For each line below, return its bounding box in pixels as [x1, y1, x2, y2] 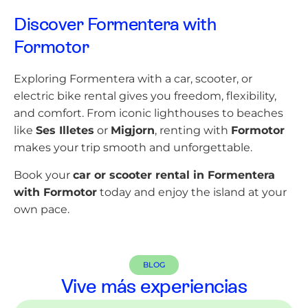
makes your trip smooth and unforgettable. [14, 141, 252, 155]
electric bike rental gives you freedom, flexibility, [14, 89, 276, 103]
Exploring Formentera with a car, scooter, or [14, 72, 252, 86]
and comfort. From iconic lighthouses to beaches [14, 107, 283, 120]
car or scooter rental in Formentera [73, 168, 275, 181]
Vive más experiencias [60, 278, 247, 298]
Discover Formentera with [14, 16, 216, 34]
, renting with [155, 124, 231, 137]
